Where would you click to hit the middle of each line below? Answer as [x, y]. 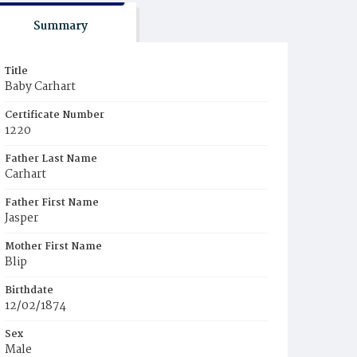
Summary [60, 26]
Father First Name [52, 203]
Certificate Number [55, 115]
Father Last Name [51, 159]
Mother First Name [53, 247]
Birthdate [29, 290]
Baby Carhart [40, 87]
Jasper [22, 218]
